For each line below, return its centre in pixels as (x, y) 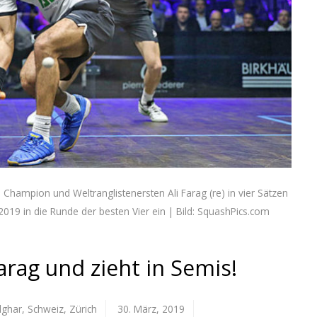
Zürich (83, 309)
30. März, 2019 (151, 309)
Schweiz (46, 309)
